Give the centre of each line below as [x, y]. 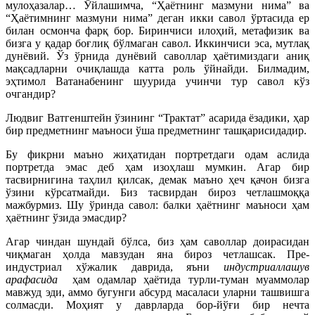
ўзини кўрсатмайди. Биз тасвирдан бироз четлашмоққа [157, 192]
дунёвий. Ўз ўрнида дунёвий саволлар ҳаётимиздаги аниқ [157, 56]
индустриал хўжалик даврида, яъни [115, 267]
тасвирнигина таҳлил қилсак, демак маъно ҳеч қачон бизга [157, 180]
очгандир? [31, 94]
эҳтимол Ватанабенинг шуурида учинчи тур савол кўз [157, 81]
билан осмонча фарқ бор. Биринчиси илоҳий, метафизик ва [157, 31]
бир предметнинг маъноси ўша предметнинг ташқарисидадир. [156, 130]
